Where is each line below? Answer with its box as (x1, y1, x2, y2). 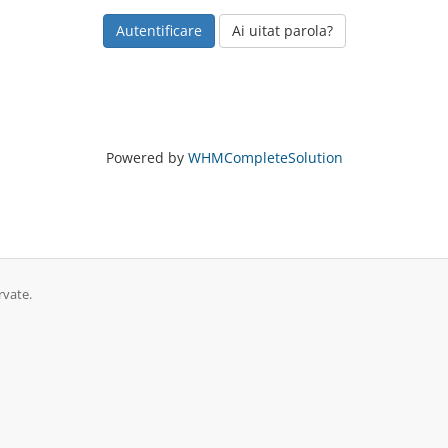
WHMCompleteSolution (187, 148, 343, 167)
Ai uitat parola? (231, 21, 333, 40)
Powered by (105, 148, 188, 167)
